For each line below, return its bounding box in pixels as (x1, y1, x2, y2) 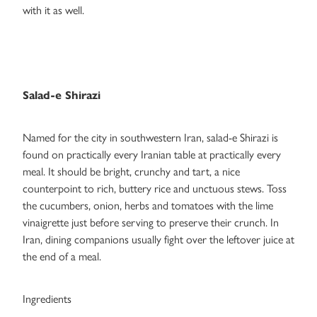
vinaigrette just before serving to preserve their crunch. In (23, 216, 279, 230)
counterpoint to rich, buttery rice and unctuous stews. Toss (23, 182, 287, 196)
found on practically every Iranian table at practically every (23, 148, 281, 162)
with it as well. (23, 4, 84, 18)
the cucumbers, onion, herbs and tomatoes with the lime (23, 199, 273, 213)
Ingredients (23, 292, 71, 306)
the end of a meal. (23, 250, 101, 264)
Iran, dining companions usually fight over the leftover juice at (23, 233, 294, 247)
